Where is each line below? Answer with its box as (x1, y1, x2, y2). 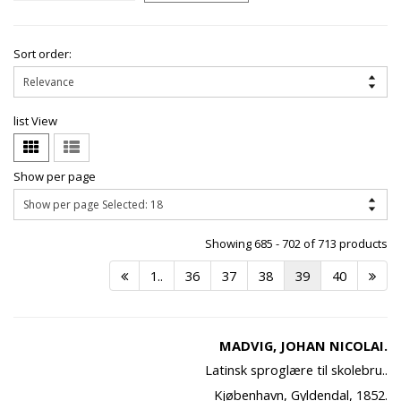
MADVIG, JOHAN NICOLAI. (218, 337, 388, 355)
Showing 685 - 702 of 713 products (205, 235, 388, 252)
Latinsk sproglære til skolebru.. (204, 361, 388, 380)
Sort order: (13, 46, 72, 63)
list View (13, 113, 57, 130)
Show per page (13, 168, 96, 185)
